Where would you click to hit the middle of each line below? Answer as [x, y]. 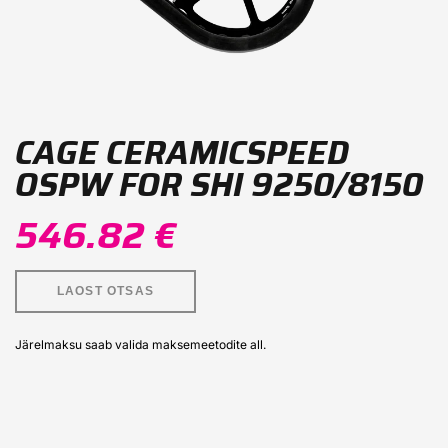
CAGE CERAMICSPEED [182, 153]
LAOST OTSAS [105, 291]
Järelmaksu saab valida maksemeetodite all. [140, 345]
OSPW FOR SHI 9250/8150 [219, 185]
